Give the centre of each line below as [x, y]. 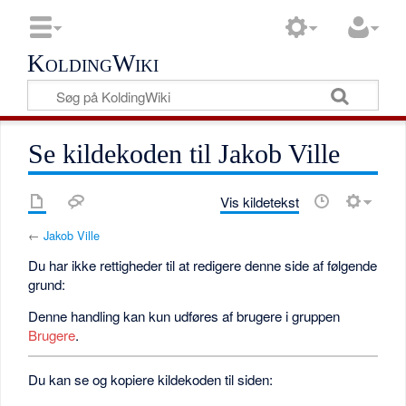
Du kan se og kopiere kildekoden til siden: [151, 379]
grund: [47, 285]
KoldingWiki [93, 63]
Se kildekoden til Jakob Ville [184, 155]
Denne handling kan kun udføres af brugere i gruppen [184, 315]
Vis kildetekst [259, 202]
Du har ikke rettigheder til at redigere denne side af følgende [203, 266]
